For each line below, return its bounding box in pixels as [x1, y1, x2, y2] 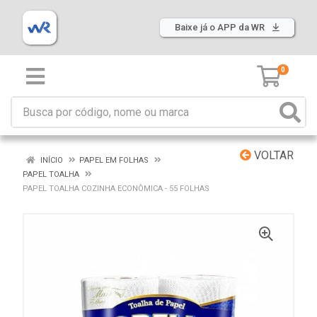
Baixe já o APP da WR [175, 22, 267, 33]
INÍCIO [38, 156, 63, 165]
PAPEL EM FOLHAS [79, 156, 149, 165]
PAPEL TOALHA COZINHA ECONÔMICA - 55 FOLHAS [23, 184, 209, 193]
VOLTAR [251, 149, 294, 162]
